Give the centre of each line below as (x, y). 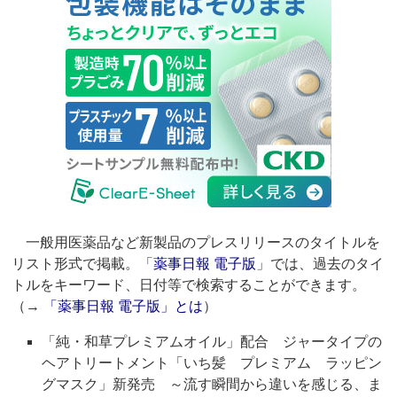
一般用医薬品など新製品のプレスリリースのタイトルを (196, 243)
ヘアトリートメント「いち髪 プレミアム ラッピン (212, 363)
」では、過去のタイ (320, 264)
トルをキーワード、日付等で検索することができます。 (189, 285)
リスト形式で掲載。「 (83, 264)
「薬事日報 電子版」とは (124, 307)
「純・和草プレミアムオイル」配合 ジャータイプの (212, 342)
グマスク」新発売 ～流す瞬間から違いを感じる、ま (212, 385)
